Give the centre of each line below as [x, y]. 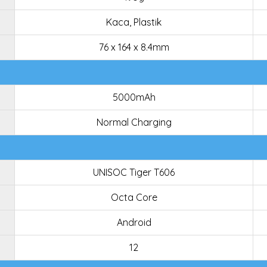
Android [134, 222]
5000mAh [134, 97]
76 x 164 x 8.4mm [134, 47]
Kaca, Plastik [134, 22]
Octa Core [134, 197]
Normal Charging [134, 122]
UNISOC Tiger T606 [134, 172]
